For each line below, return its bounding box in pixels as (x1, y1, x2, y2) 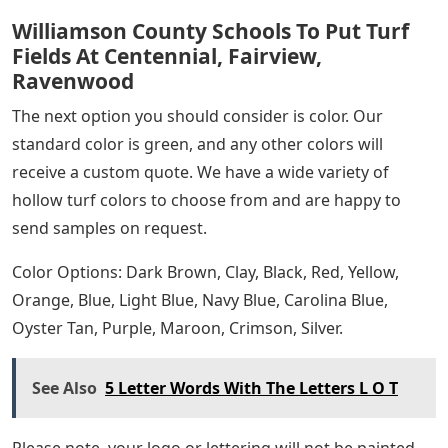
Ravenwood (12, 66, 134, 95)
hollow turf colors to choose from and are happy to (12, 188, 401, 211)
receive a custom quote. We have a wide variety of (12, 160, 389, 183)
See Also (32, 376, 97, 399)
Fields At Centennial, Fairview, (12, 41, 322, 70)
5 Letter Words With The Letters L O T (105, 376, 398, 399)
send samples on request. (12, 216, 207, 239)
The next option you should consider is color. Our (12, 104, 383, 127)
